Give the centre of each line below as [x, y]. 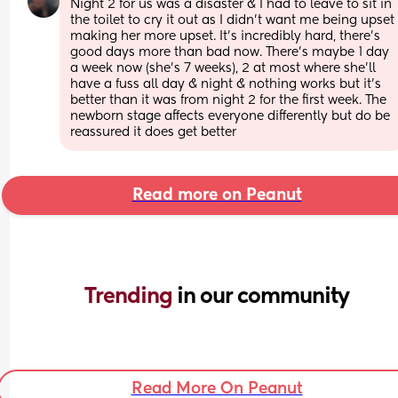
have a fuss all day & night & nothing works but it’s [226, 84]
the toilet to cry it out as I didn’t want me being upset [233, 20]
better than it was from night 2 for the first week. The [229, 100]
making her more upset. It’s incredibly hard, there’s [226, 36]
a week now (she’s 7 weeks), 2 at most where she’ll [223, 68]
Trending [131, 296]
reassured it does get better [154, 132]
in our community [263, 296]
